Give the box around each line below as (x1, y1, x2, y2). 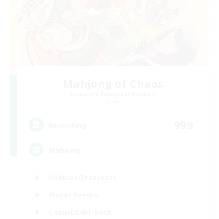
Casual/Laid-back (48, 207, 112, 217)
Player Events (48, 190, 98, 199)
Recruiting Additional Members (69, 90, 157, 98)
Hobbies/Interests (48, 173, 117, 182)
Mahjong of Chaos (63, 76, 163, 91)
